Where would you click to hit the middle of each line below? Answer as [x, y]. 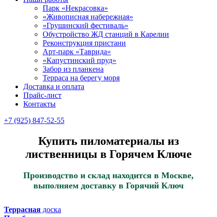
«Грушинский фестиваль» [85, 25]
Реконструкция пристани [84, 43]
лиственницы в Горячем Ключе [108, 154]
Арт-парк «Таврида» [77, 52]
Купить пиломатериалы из [108, 141]
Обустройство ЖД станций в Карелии [106, 34]
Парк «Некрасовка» [75, 8]
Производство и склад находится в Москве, [108, 175]
